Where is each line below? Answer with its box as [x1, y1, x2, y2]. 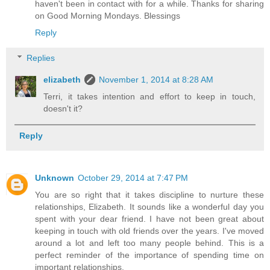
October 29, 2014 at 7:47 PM [78, 173, 188, 183]
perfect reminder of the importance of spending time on [35, 250, 264, 260]
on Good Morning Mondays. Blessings [35, 11, 180, 21]
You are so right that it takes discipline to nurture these [35, 190, 264, 200]
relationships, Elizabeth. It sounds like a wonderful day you [35, 202, 264, 212]
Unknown [35, 173, 74, 183]
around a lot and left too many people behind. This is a [35, 238, 264, 248]
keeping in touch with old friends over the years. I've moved [35, 226, 264, 236]
